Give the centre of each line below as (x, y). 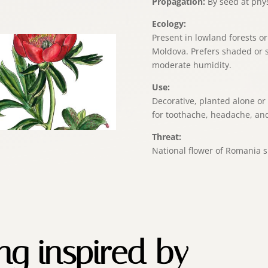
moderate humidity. (191, 65)
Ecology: (169, 23)
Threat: (166, 136)
